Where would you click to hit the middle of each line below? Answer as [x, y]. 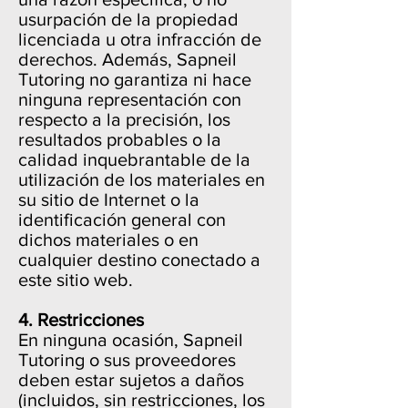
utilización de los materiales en [142, 179]
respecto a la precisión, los [124, 119]
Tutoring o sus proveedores [127, 360]
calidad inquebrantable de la [134, 159]
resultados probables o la [120, 139]
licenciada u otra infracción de [140, 39]
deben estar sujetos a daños [131, 380]
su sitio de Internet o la [109, 199]
